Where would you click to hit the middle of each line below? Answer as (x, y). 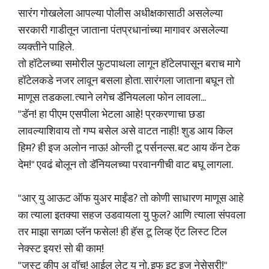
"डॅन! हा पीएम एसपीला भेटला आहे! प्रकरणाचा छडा (111, 115)
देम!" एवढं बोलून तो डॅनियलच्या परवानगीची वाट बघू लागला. (125, 165)
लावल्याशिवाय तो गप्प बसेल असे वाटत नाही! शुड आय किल (125, 131)
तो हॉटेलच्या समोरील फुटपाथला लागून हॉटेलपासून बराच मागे (129, 64)
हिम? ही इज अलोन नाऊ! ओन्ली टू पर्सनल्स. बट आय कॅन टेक (129, 148)
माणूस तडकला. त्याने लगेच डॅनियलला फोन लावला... (112, 98)
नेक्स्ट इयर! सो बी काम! (61, 249)
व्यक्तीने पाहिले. (46, 47)
